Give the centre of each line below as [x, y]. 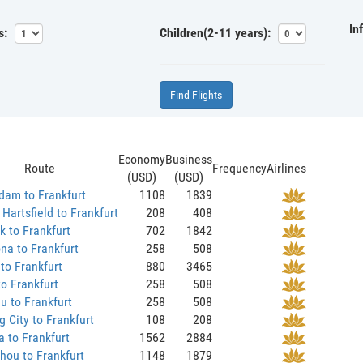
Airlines [286, 168]
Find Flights [196, 94]
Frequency [239, 168]
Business [188, 159]
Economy [141, 159]
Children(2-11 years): [215, 32]
